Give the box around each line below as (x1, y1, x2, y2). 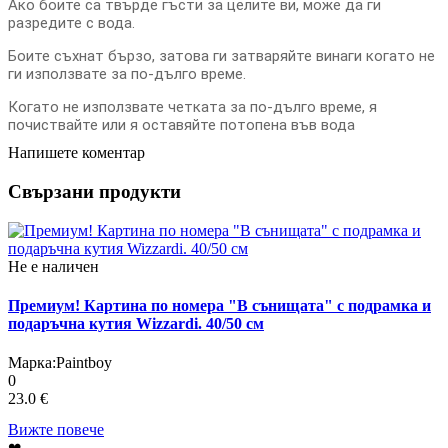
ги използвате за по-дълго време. (8, 65, 246, 84)
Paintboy (56, 354, 112, 372)
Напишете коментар (8, 144, 145, 162)
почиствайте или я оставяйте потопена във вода (8, 116, 355, 135)
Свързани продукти (8, 180, 181, 202)
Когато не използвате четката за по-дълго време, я (8, 98, 377, 117)
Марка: (8, 354, 56, 372)
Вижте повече (8, 421, 104, 439)
